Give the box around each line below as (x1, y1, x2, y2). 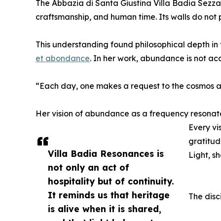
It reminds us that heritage (48, 189, 170, 201)
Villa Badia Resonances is (48, 148, 164, 159)
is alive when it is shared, (48, 203, 161, 215)
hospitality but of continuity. (48, 176, 174, 187)
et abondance (36, 53, 90, 64)
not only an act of (48, 162, 129, 173)
